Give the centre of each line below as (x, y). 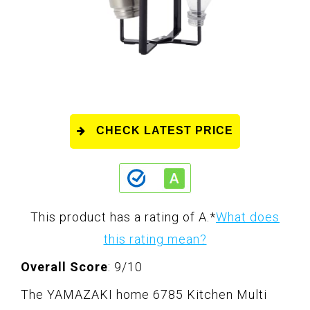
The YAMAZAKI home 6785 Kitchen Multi (144, 294)
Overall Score (64, 266)
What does (248, 217)
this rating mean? (155, 239)
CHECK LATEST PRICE (165, 130)
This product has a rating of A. (120, 217)
